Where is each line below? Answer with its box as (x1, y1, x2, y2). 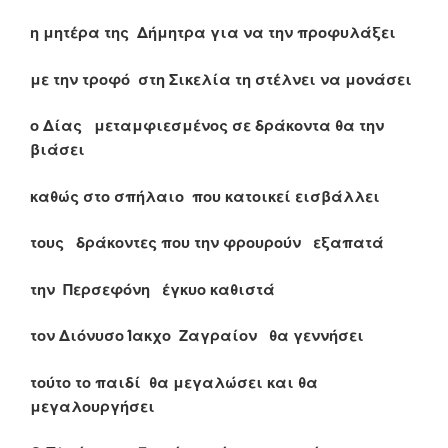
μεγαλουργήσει (30, 394, 155, 417)
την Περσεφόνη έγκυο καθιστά (30, 277, 275, 300)
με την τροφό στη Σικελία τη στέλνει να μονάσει (30, 67, 412, 90)
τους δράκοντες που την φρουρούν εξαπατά (30, 231, 384, 254)
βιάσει (30, 138, 85, 161)
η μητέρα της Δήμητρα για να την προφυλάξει (30, 21, 396, 44)
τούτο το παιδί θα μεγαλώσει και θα (30, 370, 318, 393)
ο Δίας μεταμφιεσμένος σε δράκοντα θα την (30, 114, 384, 137)
